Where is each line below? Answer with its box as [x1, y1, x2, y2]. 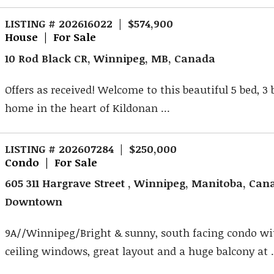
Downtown [5, 194, 63, 209]
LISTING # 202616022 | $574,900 [5, 16, 174, 31]
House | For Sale [5, 29, 97, 45]
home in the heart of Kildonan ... [5, 100, 171, 115]
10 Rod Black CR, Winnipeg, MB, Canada [5, 51, 216, 66]
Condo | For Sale [5, 154, 98, 169]
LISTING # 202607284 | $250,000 [5, 141, 177, 156]
